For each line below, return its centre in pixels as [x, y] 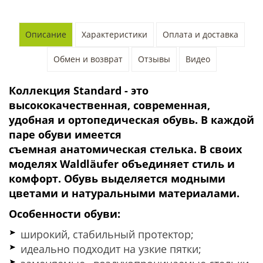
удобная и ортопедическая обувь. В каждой [131, 119]
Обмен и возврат [88, 59]
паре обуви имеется [65, 134]
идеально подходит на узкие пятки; [111, 249]
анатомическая [103, 149]
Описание [45, 34]
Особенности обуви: [65, 213]
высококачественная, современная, [109, 105]
